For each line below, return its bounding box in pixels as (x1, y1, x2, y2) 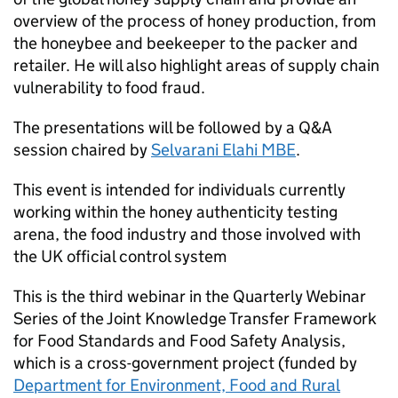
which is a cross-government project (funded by (13, 353, 357, 373)
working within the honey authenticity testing (13, 202, 338, 222)
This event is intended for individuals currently (13, 179, 346, 200)
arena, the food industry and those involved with (13, 224, 361, 244)
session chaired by (13, 139, 151, 160)
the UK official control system (13, 246, 227, 267)
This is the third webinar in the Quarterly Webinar (13, 286, 366, 306)
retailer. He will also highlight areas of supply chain (13, 55, 379, 76)
